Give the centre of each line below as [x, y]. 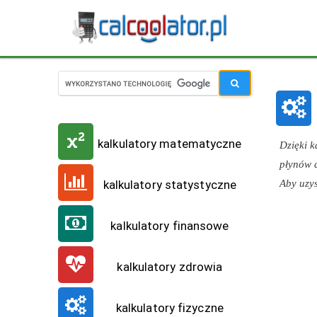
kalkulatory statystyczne [170, 185]
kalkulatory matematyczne [170, 144]
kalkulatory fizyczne [169, 308]
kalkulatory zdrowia [170, 267]
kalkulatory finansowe [170, 226]
